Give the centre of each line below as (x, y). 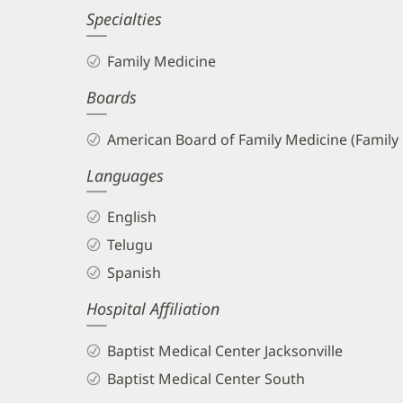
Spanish (134, 273)
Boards (112, 97)
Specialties (124, 18)
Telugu (130, 245)
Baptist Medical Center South (206, 378)
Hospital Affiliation (153, 309)
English (131, 217)
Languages (125, 175)
